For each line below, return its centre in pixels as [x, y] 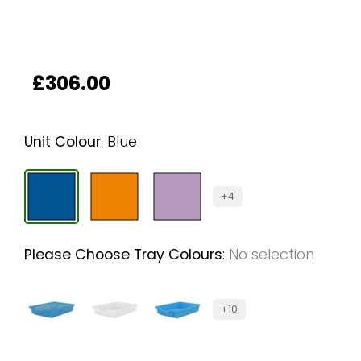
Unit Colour [62, 142]
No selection [272, 255]
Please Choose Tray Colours [123, 255]
